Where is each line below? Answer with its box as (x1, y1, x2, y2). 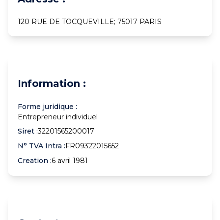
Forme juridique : (18, 102, 77, 111)
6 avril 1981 (52, 156, 88, 165)
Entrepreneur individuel (18, 112, 98, 121)
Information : (18, 78, 86, 89)
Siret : (18, 127, 38, 136)
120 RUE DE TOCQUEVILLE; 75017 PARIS (18, 17, 162, 26)
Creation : (18, 156, 52, 165)
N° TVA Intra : (18, 141, 65, 150)
